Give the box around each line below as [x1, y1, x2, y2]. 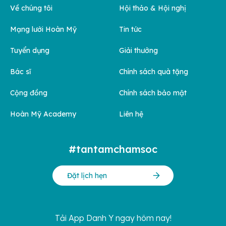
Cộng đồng [10, 88, 47, 97]
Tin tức [119, 24, 142, 34]
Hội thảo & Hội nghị [119, 3, 186, 13]
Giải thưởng [119, 45, 158, 55]
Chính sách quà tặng [119, 67, 188, 76]
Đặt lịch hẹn [67, 171, 107, 180]
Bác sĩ [10, 67, 31, 76]
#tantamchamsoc [69, 142, 157, 155]
